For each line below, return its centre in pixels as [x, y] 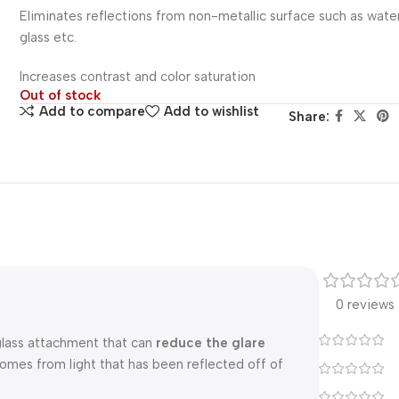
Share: [309, 117]
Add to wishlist [212, 111]
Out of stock [61, 95]
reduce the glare [211, 343]
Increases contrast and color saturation [138, 77]
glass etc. [49, 37]
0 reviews [366, 305]
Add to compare [93, 111]
